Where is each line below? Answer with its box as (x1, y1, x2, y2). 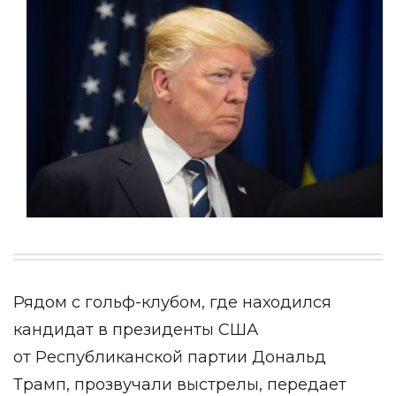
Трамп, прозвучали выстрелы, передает (13, 375, 346, 394)
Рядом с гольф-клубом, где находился (13, 293, 331, 312)
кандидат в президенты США (13, 320, 258, 339)
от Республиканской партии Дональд (13, 347, 326, 367)
